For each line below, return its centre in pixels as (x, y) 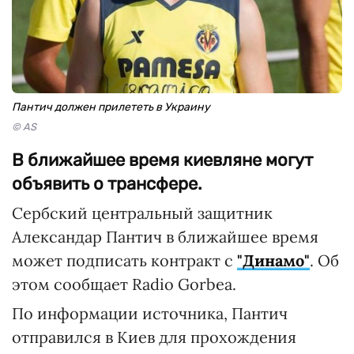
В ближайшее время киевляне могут (162, 160)
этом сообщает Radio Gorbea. (124, 284)
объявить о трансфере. (107, 184)
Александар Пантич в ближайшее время (165, 237)
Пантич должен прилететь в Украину (111, 107)
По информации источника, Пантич (150, 313)
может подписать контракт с (124, 260)
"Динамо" (273, 260)
